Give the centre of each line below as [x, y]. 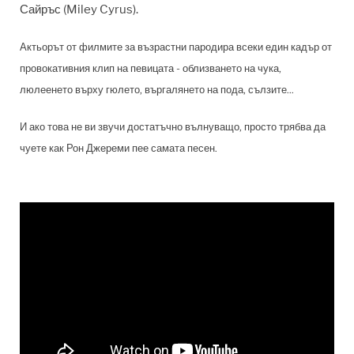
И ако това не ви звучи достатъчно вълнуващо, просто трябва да [173, 126]
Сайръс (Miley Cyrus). [79, 9]
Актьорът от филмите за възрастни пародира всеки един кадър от [176, 46]
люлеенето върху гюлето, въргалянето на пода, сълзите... [157, 89]
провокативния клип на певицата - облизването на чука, [151, 68]
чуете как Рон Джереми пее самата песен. [119, 147]
